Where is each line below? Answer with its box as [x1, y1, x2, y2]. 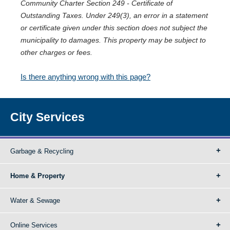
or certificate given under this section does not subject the [21, 24, 207, 32]
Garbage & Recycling [10, 147, 73, 155]
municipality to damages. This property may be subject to [21, 36, 206, 44]
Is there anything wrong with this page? [21, 72, 150, 81]
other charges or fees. [21, 48, 92, 56]
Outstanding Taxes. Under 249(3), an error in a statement [21, 11, 208, 20]
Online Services [10, 221, 57, 229]
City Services [10, 110, 85, 124]
